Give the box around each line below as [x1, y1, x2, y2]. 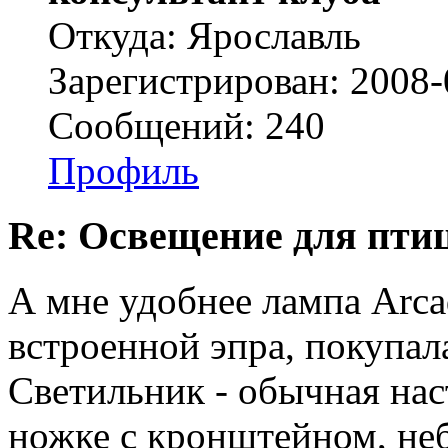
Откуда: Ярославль [48, 14, 361, 58]
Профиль [48, 149, 199, 193]
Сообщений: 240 [48, 104, 325, 148]
